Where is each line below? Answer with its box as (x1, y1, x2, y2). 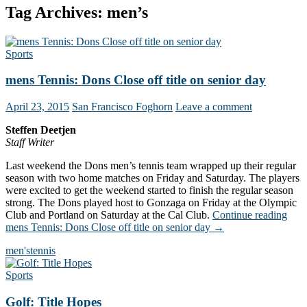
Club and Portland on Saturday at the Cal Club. (5, 209, 212, 221)
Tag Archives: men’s (5, 3, 148, 21)
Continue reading (212, 209, 287, 221)
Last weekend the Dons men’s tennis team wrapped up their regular (5, 160, 296, 172)
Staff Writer (5, 136, 54, 149)
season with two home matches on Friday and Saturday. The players (5, 172, 299, 184)
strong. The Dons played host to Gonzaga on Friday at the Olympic (5, 197, 297, 209)
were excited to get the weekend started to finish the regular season (5, 184, 293, 197)
